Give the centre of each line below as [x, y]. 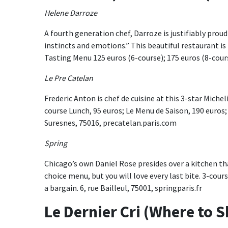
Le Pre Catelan [69, 78]
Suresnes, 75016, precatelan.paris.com [110, 123]
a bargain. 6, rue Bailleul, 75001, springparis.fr [123, 188]
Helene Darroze [72, 13]
